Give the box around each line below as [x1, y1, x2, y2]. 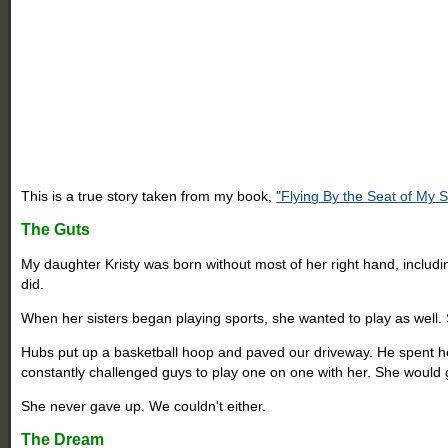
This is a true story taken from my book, [21, 187, 273, 204]
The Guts [21, 220, 91, 238]
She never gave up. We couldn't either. [21, 397, 267, 414]
